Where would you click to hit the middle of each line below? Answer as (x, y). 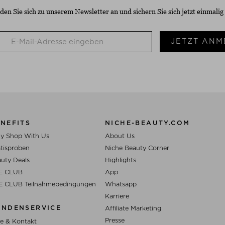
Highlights (121, 160)
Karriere (117, 196)
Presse (115, 220)
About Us (120, 136)
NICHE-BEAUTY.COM (148, 123)
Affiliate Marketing (133, 208)
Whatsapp (121, 184)
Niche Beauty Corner (137, 148)
